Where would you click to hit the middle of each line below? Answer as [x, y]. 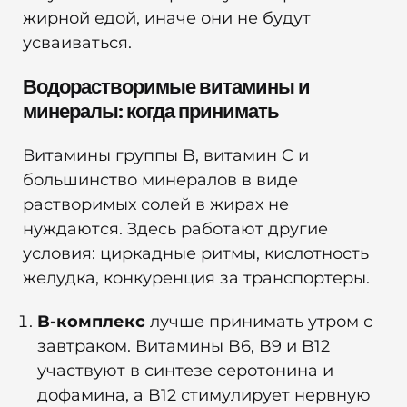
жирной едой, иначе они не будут [167, 19]
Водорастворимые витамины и [166, 87]
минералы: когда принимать [151, 112]
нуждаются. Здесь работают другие [175, 228]
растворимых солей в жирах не [156, 204]
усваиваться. [77, 43]
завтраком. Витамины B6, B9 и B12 [184, 347]
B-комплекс [94, 322]
